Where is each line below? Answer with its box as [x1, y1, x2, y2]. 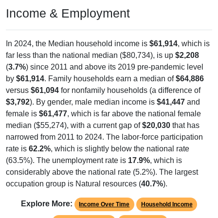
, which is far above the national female [67, 100, 201, 109]
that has [170, 111, 200, 120]
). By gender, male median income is [30, 88, 157, 97]
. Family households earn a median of [44, 65, 176, 73]
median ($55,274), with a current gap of [6, 111, 142, 120]
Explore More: [20, 190, 73, 199]
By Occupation [122, 209, 163, 216]
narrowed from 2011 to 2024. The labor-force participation [6, 123, 203, 132]
